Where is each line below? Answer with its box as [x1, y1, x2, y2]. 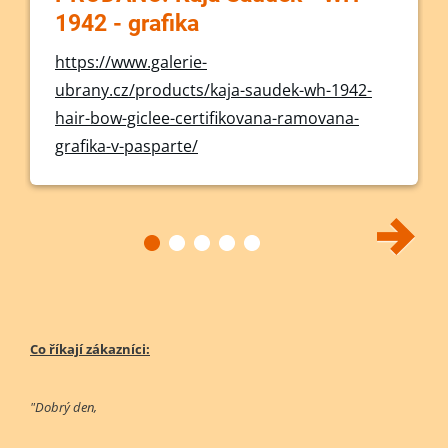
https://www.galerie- [55, 51, 207, 73]
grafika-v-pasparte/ [55, 135, 198, 157]
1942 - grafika [55, 10, 199, 37]
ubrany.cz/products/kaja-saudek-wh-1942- [55, 79, 372, 101]
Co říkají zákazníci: [30, 340, 150, 358]
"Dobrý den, [30, 398, 97, 416]
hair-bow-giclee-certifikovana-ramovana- [55, 107, 359, 129]
